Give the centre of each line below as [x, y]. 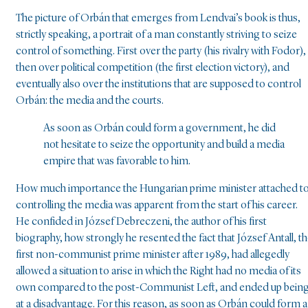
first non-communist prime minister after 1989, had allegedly [153, 255]
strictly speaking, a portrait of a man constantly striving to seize [156, 35]
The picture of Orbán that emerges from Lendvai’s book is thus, [158, 19]
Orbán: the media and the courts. [90, 101]
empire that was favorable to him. [117, 162]
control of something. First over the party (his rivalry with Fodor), [161, 52]
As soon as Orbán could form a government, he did [159, 129]
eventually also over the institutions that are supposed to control [158, 85]
